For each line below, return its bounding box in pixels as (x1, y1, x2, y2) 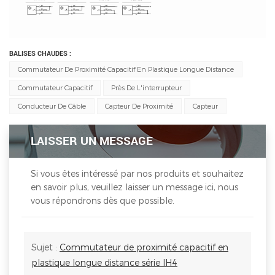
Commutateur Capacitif (17, 83, 92, 92)
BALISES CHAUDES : (9, 49, 71, 59)
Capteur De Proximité (105, 102, 174, 110)
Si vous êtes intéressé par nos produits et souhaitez (31, 168, 244, 179)
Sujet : (31, 242, 60, 253)
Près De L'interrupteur (111, 83, 182, 92)
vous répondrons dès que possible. (31, 195, 174, 206)
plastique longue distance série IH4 (31, 257, 177, 268)
